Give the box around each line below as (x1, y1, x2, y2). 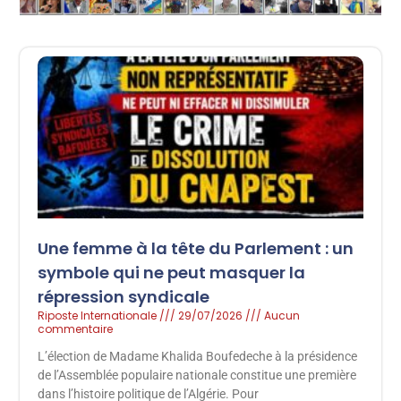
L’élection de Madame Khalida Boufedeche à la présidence (38, 349, 358, 364)
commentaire (38, 321, 114, 337)
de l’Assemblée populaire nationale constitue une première (38, 368, 357, 383)
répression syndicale (38, 286, 210, 309)
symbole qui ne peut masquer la (38, 261, 306, 285)
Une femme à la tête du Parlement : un (38, 237, 354, 260)
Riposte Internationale (38, 308, 160, 324)
